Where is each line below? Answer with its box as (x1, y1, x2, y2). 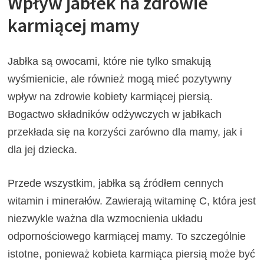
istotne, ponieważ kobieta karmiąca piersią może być (8, 247, 256, 260)
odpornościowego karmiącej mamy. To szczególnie (8, 230, 246, 242)
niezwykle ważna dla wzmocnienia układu (8, 212, 203, 225)
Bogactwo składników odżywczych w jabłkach (8, 108, 222, 120)
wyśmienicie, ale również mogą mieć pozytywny (8, 72, 232, 85)
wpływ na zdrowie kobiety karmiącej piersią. (8, 90, 213, 103)
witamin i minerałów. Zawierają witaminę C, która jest (8, 194, 256, 207)
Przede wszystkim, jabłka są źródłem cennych (8, 177, 224, 189)
